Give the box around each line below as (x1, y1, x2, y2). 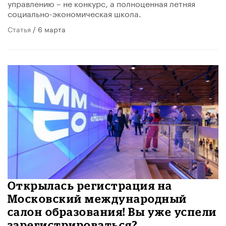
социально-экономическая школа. (8, 7, 141, 20)
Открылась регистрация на (8, 179, 173, 192)
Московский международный (8, 192, 187, 205)
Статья (8, 23, 31, 35)
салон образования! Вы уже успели (8, 205, 217, 218)
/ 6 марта (31, 23, 66, 35)
